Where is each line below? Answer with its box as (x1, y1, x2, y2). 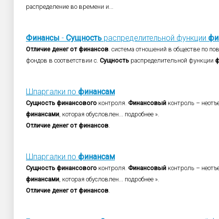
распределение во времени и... (26, 3, 113, 10)
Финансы (26, 33, 60, 43)
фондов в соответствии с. (26, 57, 100, 64)
